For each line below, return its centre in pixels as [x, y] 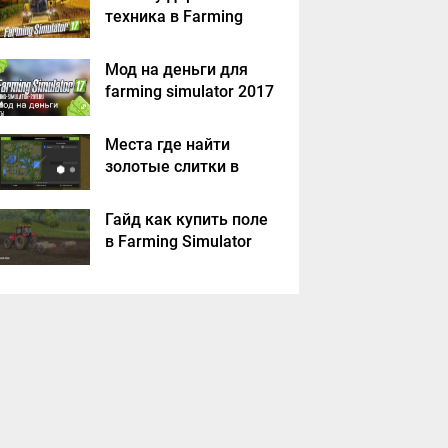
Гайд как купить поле [187, 219]
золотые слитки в [172, 166]
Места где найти [168, 144]
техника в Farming [174, 16]
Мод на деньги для [177, 69]
